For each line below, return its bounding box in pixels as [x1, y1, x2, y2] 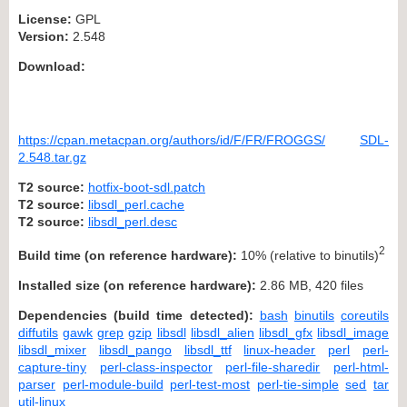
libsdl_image [317, 324, 390, 340]
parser [18, 376, 55, 392]
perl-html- [333, 359, 390, 374]
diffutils [18, 324, 58, 340]
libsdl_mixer [18, 342, 86, 357]
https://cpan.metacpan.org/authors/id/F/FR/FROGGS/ [18, 132, 325, 147]
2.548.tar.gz [18, 149, 86, 164]
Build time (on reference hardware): [18, 247, 237, 263]
